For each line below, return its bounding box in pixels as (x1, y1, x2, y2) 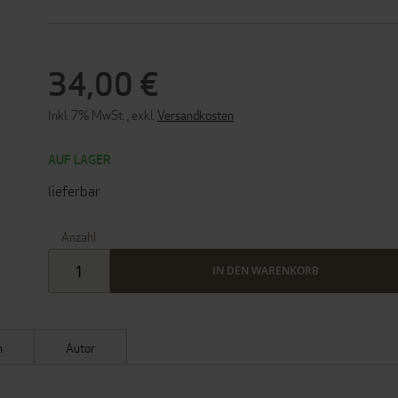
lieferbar (48, 182, 100, 201)
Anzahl (60, 228, 96, 245)
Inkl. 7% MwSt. (48, 107, 127, 123)
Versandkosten (157, 107, 234, 123)
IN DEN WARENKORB (211, 263, 319, 278)
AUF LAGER (48, 151, 111, 168)
